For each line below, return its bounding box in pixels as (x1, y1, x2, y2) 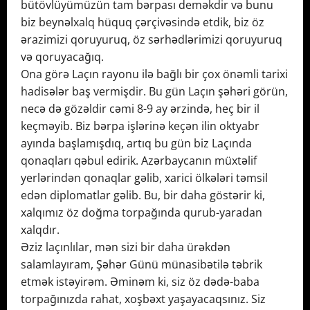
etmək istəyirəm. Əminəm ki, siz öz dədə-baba (21, 274, 259, 290)
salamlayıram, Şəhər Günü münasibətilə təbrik (21, 257, 262, 273)
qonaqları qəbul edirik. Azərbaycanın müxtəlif (21, 153, 257, 169)
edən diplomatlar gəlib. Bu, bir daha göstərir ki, (21, 188, 265, 203)
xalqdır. (21, 222, 60, 238)
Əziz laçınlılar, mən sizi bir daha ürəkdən (21, 239, 230, 255)
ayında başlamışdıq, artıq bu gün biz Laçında (21, 136, 252, 152)
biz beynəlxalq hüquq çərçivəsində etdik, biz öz (21, 15, 264, 30)
